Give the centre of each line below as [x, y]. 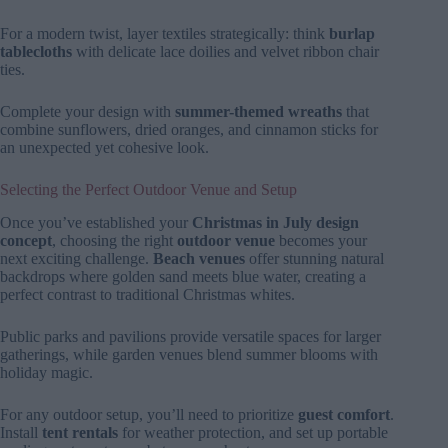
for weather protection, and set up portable [253, 432]
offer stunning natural [314, 258]
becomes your [321, 240]
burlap [352, 34]
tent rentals [80, 432]
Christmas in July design [275, 222]
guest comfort [344, 414]
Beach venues [199, 258]
